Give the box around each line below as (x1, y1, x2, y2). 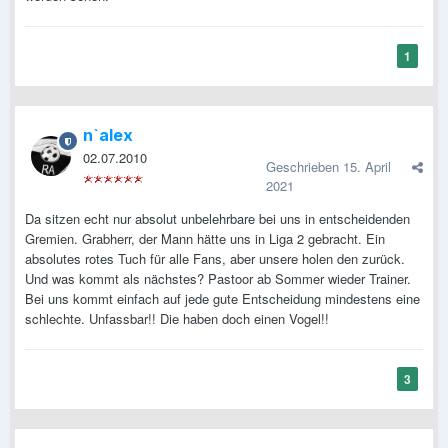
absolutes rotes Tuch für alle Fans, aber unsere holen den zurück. (25, 249, 405, 269)
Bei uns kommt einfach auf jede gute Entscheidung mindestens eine (25, 289, 420, 309)
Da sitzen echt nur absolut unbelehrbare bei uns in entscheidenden (25, 209, 410, 229)
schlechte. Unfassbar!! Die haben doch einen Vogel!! (25, 309, 329, 329)
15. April (343, 157, 391, 177)
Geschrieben (266, 157, 343, 177)
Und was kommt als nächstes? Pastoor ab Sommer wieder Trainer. (25, 269, 411, 289)
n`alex (83, 125, 133, 146)
